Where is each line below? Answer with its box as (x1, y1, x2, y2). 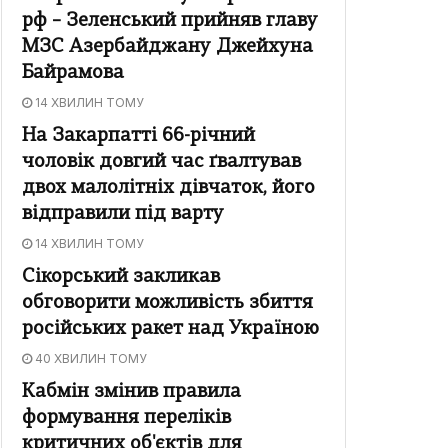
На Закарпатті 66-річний (22, 127, 255, 147)
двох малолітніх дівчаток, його (22, 179, 315, 199)
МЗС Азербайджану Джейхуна (22, 38, 313, 58)
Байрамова (22, 64, 124, 84)
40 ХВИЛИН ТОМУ (32, 351, 147, 367)
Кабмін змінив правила (22, 383, 241, 403)
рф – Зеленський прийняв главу (22, 12, 318, 32)
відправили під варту (22, 205, 224, 225)
